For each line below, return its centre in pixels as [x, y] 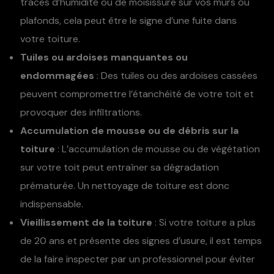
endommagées [57, 76]
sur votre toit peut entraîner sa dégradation [120, 168]
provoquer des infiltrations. [81, 113]
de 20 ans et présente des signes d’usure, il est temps [141, 241]
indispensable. [52, 204]
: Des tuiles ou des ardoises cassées [176, 76]
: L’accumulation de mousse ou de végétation [157, 149]
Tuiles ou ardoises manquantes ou [104, 57]
